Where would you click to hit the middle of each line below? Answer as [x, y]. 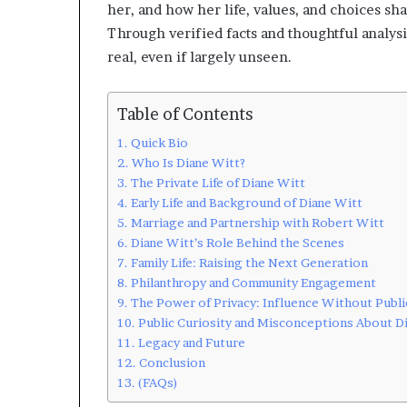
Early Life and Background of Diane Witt [246, 202]
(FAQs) [158, 382]
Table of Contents [185, 114]
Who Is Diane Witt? [188, 162]
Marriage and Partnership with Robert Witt [257, 222]
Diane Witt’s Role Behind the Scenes [237, 242]
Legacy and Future [191, 342]
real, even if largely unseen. [199, 56]
